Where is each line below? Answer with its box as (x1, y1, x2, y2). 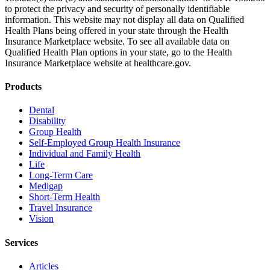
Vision (29, 213, 54, 224)
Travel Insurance (29, 202, 92, 213)
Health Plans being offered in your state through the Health (5, 25, 228, 36)
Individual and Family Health (29, 148, 140, 159)
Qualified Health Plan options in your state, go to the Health (5, 46, 232, 57)
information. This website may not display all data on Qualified (5, 14, 244, 25)
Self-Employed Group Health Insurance (29, 137, 180, 148)
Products (5, 81, 42, 92)
